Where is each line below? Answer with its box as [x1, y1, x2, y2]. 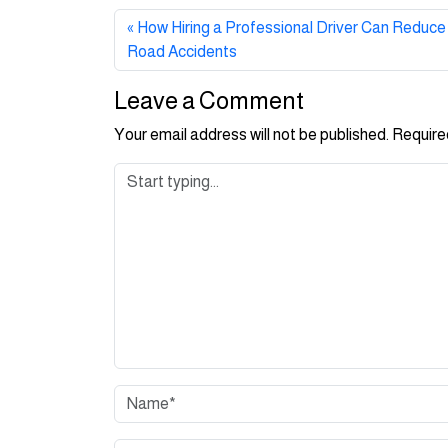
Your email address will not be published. [114, 126, 389, 144]
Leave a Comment [114, 87, 304, 115]
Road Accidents [127, 43, 240, 61]
